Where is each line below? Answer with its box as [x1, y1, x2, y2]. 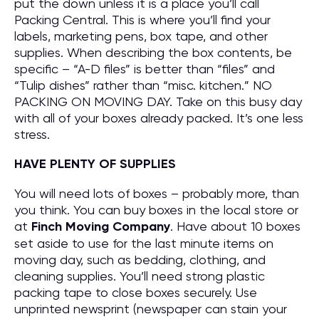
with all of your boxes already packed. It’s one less [14, 110, 303, 125]
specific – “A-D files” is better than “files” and [14, 61, 275, 76]
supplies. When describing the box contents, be [14, 45, 292, 60]
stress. [14, 127, 50, 142]
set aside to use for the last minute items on [14, 236, 273, 251]
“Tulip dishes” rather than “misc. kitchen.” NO [14, 78, 272, 93]
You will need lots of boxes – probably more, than [14, 186, 299, 201]
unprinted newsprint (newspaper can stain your [14, 301, 287, 316]
